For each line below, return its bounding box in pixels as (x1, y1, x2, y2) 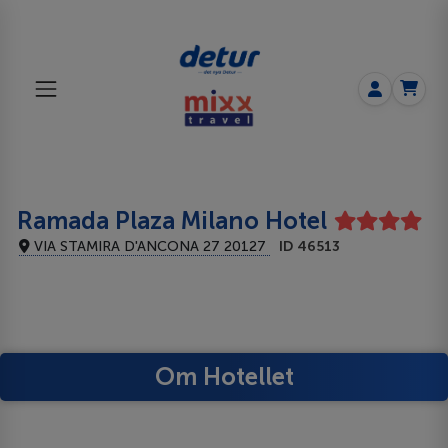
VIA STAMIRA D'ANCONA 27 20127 (30, 237, 271, 255)
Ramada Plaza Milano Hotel (17, 205, 328, 235)
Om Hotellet (154, 361, 294, 391)
